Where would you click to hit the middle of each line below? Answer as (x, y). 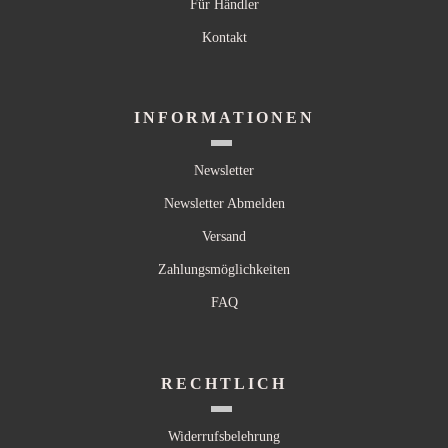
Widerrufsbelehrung (224, 436)
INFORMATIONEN (224, 118)
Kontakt (224, 37)
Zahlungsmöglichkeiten (224, 270)
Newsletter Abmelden (224, 204)
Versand (224, 237)
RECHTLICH (224, 383)
